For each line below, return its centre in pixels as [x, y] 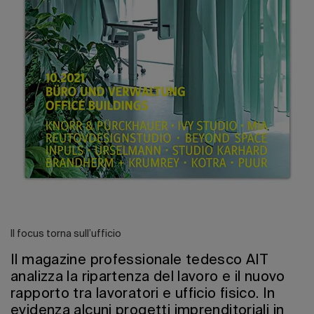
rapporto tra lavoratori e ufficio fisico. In [143, 295]
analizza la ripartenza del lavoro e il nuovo [148, 278]
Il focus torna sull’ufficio [66, 234]
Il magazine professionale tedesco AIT [139, 261]
